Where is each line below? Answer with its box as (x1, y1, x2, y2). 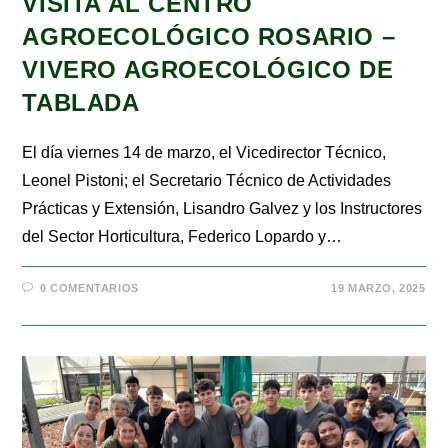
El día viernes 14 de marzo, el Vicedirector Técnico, (22, 143, 387, 161)
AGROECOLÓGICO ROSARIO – (22, 22, 396, 50)
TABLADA (22, 88, 140, 116)
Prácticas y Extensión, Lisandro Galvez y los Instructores (22, 199, 423, 217)
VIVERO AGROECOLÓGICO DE (22, 55, 394, 83)
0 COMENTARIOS (40, 281, 139, 294)
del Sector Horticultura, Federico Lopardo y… (22, 227, 343, 245)
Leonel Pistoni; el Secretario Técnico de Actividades (22, 171, 392, 189)
